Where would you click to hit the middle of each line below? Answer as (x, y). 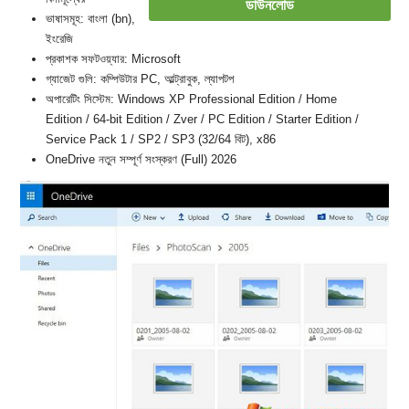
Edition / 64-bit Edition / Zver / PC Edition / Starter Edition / (202, 119)
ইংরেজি (59, 39)
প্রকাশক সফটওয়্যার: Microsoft (113, 59)
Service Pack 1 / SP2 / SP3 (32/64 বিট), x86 (161, 139)
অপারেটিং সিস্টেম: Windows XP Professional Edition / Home (191, 99)
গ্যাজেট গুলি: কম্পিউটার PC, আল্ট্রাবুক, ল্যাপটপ (140, 79)
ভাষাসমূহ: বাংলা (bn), (90, 19)
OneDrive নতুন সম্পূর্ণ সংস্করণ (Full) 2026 (141, 159)
